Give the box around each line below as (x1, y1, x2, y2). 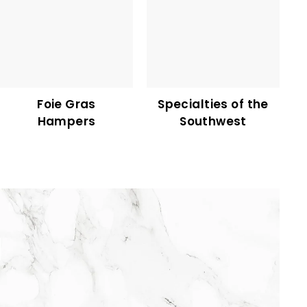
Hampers (37, 112, 96, 130)
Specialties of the (158, 95, 269, 112)
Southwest (180, 112, 247, 130)
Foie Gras (37, 95, 96, 112)
